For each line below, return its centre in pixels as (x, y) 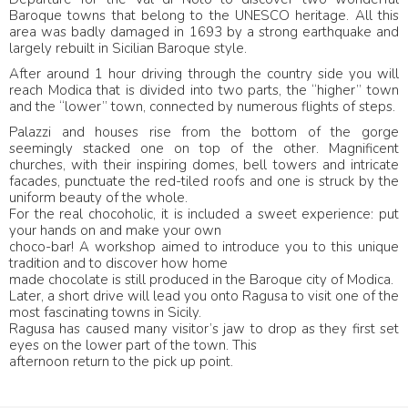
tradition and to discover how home (118, 264)
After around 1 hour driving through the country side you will (204, 74)
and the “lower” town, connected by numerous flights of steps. (202, 107)
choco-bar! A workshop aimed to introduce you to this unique (204, 247)
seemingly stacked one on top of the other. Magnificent (204, 149)
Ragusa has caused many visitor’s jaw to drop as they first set (204, 329)
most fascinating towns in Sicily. (105, 313)
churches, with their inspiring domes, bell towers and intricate (204, 165)
